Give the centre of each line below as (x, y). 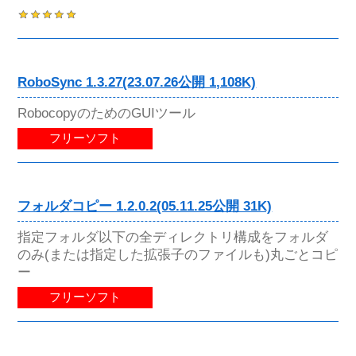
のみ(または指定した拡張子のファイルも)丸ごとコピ (178, 255)
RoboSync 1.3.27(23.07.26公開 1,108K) (137, 82)
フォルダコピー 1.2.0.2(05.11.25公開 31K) (145, 206)
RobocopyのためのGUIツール (107, 112)
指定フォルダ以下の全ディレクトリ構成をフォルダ (173, 237)
